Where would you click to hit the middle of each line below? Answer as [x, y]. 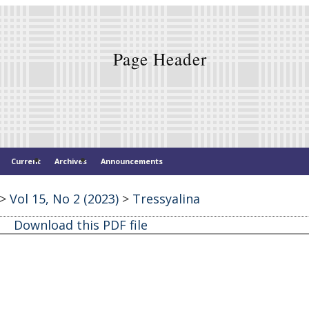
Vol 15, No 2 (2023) [64, 199]
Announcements [132, 161]
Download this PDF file [80, 225]
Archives [71, 161]
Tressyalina [166, 199]
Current [26, 161]
